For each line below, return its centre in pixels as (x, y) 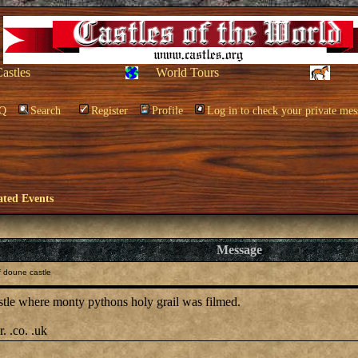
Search (46, 111)
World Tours (187, 72)
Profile (167, 111)
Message (239, 250)
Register (109, 111)
